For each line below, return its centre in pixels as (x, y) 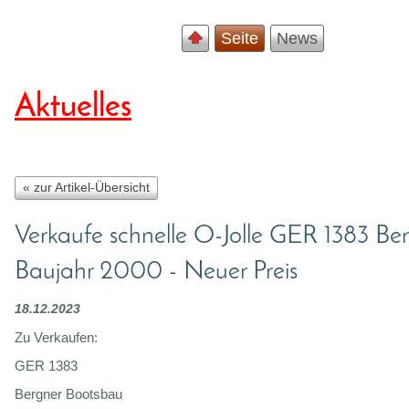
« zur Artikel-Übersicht (86, 187)
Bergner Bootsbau (68, 393)
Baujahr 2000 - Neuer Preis (156, 272)
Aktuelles (73, 107)
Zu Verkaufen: (56, 337)
